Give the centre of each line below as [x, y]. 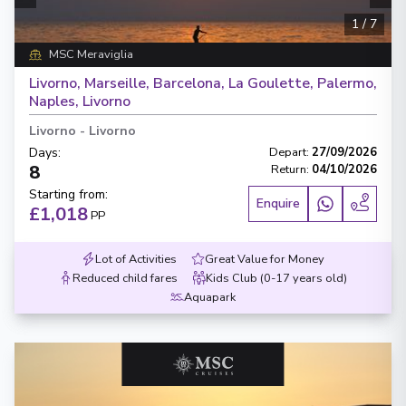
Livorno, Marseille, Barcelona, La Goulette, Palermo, [203, 83]
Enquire [278, 203]
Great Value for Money [265, 259]
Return [289, 169]
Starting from [67, 194]
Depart [288, 152]
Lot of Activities [136, 259]
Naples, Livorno [80, 101]
